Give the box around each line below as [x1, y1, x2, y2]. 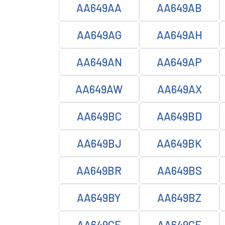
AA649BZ [157, 191, 201, 204]
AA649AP [157, 55, 202, 68]
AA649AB [157, 1, 202, 14]
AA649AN [76, 55, 122, 68]
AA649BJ [76, 137, 122, 150]
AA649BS [157, 164, 202, 177]
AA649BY [77, 191, 121, 204]
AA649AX [157, 82, 202, 95]
